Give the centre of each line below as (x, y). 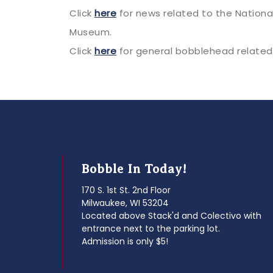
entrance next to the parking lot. (151, 229)
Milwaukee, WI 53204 (125, 203)
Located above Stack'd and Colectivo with (172, 216)
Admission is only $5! (125, 241)
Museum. (91, 32)
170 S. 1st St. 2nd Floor (126, 190)
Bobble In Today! (134, 169)
